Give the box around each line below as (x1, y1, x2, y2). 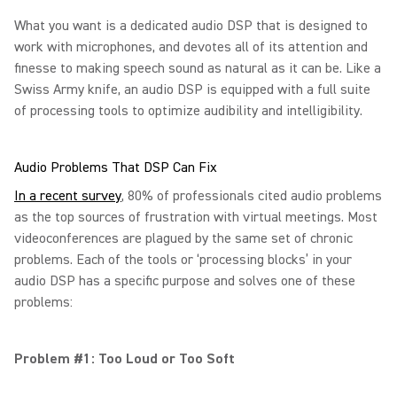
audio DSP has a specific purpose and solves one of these (14, 272, 355, 290)
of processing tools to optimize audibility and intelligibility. (14, 102, 362, 120)
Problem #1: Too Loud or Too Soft (14, 350, 235, 368)
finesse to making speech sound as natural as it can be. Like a (14, 59, 381, 77)
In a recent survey (14, 187, 121, 205)
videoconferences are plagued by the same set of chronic (14, 230, 353, 247)
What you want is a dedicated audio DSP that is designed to (14, 17, 368, 35)
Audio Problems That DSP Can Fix (14, 159, 217, 176)
